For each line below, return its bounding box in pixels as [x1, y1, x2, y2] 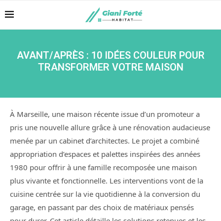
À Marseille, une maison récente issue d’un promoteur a [10, 109, 200, 119]
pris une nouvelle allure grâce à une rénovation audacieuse [10, 122, 210, 132]
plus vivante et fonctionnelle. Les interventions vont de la [10, 176, 203, 185]
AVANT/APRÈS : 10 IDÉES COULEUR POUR [16, 49, 205, 61]
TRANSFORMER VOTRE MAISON [37, 61, 184, 73]
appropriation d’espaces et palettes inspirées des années [10, 149, 200, 159]
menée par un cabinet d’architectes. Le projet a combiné [10, 136, 199, 146]
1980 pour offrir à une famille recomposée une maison [10, 162, 197, 172]
